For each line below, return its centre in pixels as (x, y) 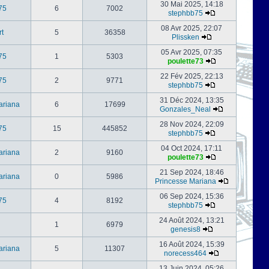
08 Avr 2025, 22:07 (192, 28)
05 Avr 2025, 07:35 (192, 52)
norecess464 (185, 253)
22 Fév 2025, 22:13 (192, 76)
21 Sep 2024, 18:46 (192, 172)
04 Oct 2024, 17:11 (192, 148)
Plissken (185, 37)
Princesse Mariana (185, 181)
